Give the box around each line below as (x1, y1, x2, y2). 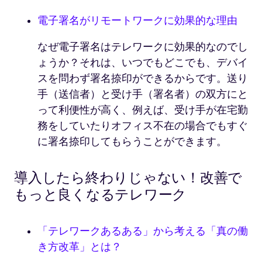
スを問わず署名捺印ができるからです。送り (37, 71, 248, 87)
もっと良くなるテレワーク (14, 185, 187, 205)
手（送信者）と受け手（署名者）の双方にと (37, 87, 248, 102)
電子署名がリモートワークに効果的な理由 (37, 13, 237, 29)
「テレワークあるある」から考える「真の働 (37, 224, 248, 239)
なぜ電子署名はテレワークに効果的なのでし (37, 40, 248, 55)
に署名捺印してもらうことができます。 (37, 135, 227, 150)
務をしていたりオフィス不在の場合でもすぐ (37, 119, 248, 134)
